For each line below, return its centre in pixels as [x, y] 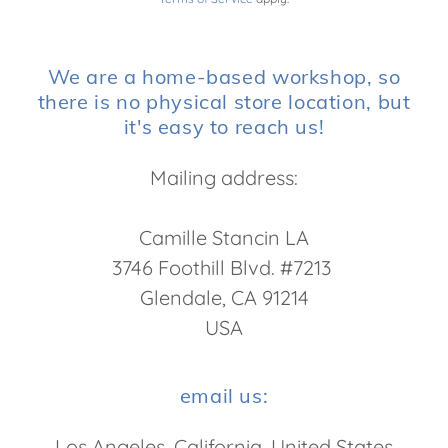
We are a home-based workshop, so [224, 76]
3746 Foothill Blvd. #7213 [224, 267]
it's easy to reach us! [224, 126]
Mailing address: [224, 177]
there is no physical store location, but [224, 101]
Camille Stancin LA [224, 237]
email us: [224, 395]
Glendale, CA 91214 [224, 297]
